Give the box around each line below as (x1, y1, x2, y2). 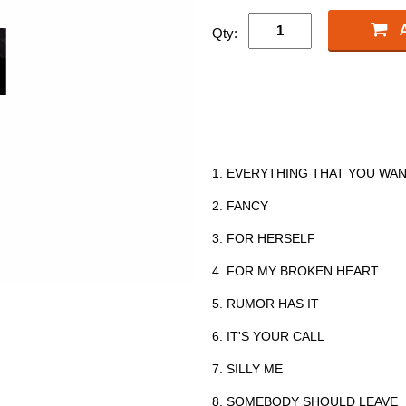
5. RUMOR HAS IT (212, 295, 319, 311)
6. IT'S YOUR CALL (212, 328, 324, 343)
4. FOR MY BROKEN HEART (212, 263, 379, 278)
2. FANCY (212, 198, 268, 213)
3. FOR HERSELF (212, 230, 315, 246)
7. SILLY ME (212, 361, 283, 376)
